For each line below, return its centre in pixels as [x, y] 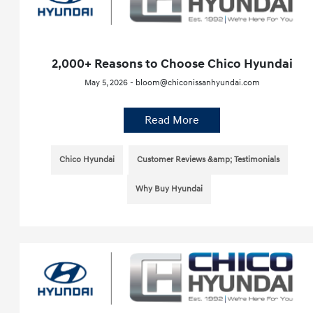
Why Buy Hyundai [169, 189]
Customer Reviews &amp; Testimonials [208, 159]
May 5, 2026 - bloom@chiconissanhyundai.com [172, 82]
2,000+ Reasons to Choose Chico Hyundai [172, 64]
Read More [172, 120]
